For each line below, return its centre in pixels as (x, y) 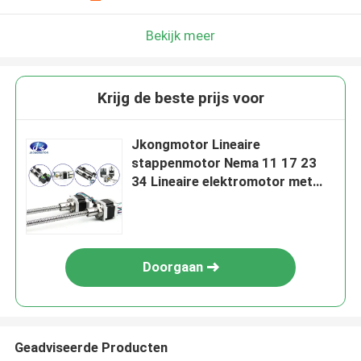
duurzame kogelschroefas (213, 200)
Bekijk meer (180, 35)
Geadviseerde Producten (91, 347)
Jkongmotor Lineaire (196, 145)
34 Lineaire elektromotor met (222, 182)
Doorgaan (172, 267)
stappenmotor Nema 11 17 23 (224, 163)
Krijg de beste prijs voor (180, 98)
